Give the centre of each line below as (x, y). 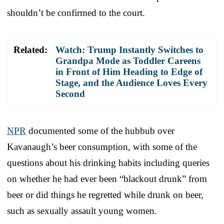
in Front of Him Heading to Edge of (129, 71)
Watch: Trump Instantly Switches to (129, 49)
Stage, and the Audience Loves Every (131, 82)
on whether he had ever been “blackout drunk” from (107, 178)
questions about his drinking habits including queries (108, 162)
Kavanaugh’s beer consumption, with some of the (102, 146)
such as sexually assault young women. (82, 210)
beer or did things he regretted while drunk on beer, (105, 194)
